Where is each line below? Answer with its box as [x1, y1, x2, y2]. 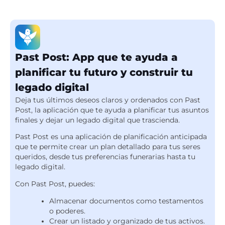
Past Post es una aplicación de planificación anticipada [15, 133, 207, 141]
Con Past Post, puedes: [15, 179, 95, 188]
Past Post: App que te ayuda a [15, 51, 178, 63]
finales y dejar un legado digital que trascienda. [15, 116, 180, 124]
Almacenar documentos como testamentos [49, 196, 204, 205]
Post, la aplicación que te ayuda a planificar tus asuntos [15, 105, 209, 114]
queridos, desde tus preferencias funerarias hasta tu [15, 153, 195, 161]
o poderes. [49, 206, 86, 215]
